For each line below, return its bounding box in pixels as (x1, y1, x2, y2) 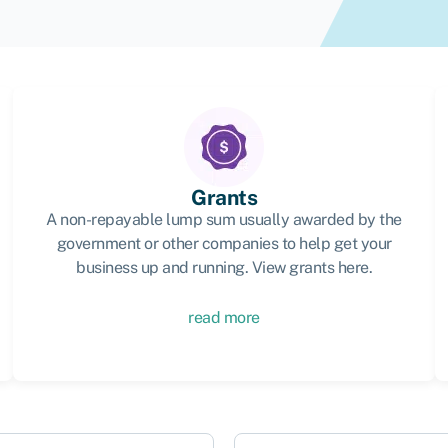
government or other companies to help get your (56, 234, 392, 253)
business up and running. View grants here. (76, 258, 372, 277)
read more (188, 308, 260, 327)
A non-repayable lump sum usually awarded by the (46, 210, 402, 229)
